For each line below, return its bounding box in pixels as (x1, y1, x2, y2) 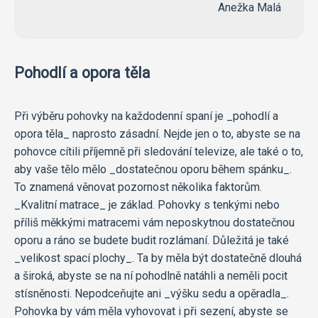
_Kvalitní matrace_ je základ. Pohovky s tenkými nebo (14, 197, 280, 212)
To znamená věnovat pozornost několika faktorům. (14, 180, 262, 194)
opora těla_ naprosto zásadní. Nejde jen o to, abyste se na (14, 126, 300, 141)
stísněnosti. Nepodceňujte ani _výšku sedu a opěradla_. (14, 286, 289, 300)
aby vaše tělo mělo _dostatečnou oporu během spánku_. (14, 162, 292, 176)
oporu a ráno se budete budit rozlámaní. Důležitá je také (14, 233, 289, 247)
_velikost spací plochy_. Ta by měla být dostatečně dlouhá (14, 251, 302, 265)
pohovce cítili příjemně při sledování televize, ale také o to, (14, 144, 303, 158)
